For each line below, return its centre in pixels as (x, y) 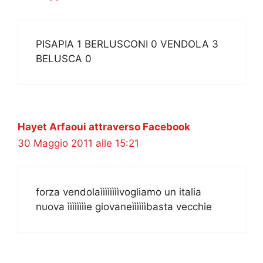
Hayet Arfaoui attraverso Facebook (104, 127)
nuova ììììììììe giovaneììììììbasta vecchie (124, 207)
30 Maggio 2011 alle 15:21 (78, 143)
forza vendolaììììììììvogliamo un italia (119, 192)
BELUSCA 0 (64, 58)
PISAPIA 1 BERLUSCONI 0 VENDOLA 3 (127, 44)
